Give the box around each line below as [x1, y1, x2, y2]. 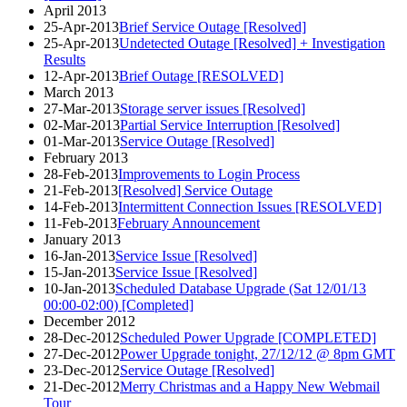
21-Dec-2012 [44, 378, 120, 394]
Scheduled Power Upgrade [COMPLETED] [120, 329, 376, 345]
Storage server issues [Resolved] [120, 100, 305, 116]
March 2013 [44, 84, 114, 100]
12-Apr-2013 [44, 67, 119, 84]
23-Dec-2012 [44, 362, 120, 378]
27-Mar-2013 [44, 100, 120, 116]
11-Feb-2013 [44, 214, 117, 231]
